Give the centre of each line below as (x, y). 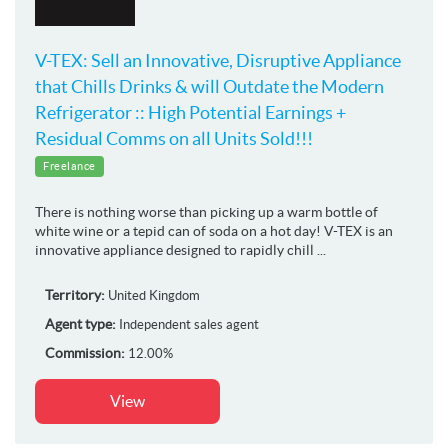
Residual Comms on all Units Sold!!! (174, 138)
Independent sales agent (189, 324)
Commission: (85, 352)
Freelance (69, 165)
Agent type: (80, 323)
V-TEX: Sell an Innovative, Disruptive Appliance (218, 60)
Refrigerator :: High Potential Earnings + (190, 112)
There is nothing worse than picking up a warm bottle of (206, 211)
